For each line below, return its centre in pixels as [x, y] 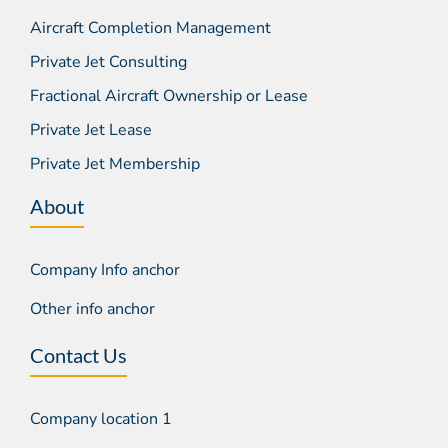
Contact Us [78, 354]
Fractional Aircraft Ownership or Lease [169, 96]
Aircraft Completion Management [150, 28]
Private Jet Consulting [108, 62]
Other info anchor [92, 308]
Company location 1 [101, 418]
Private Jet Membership [115, 164]
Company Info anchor [105, 270]
